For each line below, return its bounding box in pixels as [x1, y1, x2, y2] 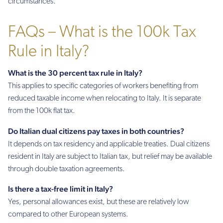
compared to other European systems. [8, 210, 128, 219]
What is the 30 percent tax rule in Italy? [8, 68, 142, 78]
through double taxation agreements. [8, 165, 125, 173]
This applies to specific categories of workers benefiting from [8, 82, 198, 91]
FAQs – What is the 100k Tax [8, 24, 196, 41]
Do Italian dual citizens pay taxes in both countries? [8, 126, 184, 136]
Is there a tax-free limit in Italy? [8, 184, 113, 194]
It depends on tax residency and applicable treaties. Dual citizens [8, 140, 210, 148]
